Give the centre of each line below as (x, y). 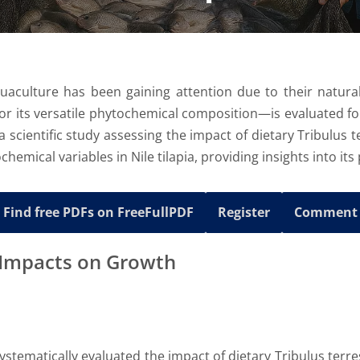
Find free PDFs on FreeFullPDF (98, 212)
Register (243, 212)
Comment (325, 212)
